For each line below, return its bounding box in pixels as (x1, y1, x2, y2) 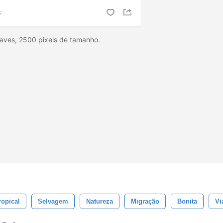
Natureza (86, 198, 113, 205)
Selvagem (38, 198, 68, 205)
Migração (131, 198, 159, 205)
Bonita (177, 198, 197, 205)
